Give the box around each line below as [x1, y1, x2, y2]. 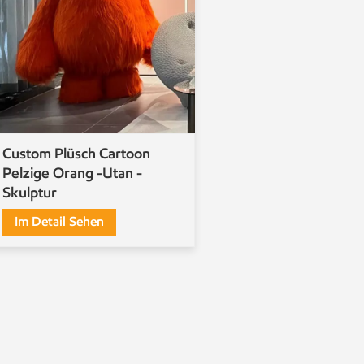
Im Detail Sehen [15, 214, 104, 230]
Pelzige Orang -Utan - [2, 164, 142, 183]
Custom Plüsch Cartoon [2, 145, 150, 163]
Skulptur [2, 184, 57, 202]
